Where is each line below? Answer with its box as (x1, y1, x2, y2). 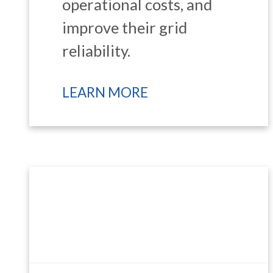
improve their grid (62, 18, 188, 37)
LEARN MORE (62, 83, 149, 101)
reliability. (62, 41, 131, 60)
